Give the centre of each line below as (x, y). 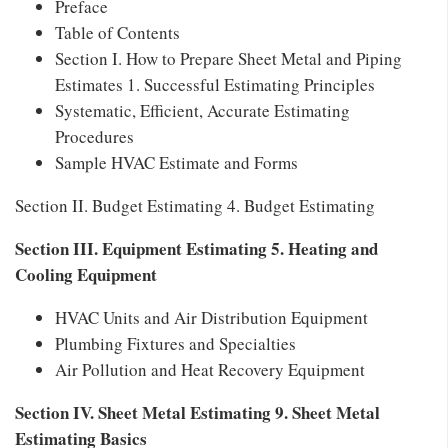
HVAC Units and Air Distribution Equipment (211, 317)
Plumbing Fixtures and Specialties (175, 343)
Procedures (94, 136)
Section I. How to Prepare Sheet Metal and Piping (228, 58)
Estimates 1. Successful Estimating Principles (215, 84)
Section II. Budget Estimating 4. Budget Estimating (195, 205)
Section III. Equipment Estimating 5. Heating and (196, 248)
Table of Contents (117, 32)
